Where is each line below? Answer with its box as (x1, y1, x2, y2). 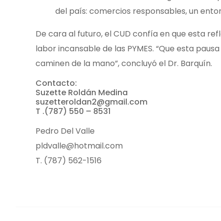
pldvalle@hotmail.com (36, 140, 123, 151)
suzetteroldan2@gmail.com (36, 96, 147, 108)
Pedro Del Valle (36, 125, 95, 137)
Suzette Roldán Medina (36, 86, 128, 98)
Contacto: (36, 77, 77, 89)
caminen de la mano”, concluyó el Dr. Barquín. (36, 58, 212, 70)
